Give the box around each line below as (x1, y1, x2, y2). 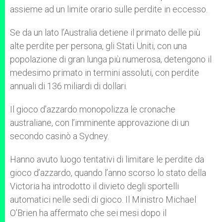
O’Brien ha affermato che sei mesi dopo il (10, 208, 166, 218)
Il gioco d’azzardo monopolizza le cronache (10, 104, 175, 114)
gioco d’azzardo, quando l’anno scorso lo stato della (10, 167, 206, 178)
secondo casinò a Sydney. (10, 131, 109, 141)
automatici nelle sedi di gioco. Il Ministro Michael (10, 194, 196, 205)
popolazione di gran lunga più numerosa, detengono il (10, 54, 212, 64)
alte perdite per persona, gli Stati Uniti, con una (10, 41, 187, 51)
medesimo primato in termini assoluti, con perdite (10, 67, 199, 78)
